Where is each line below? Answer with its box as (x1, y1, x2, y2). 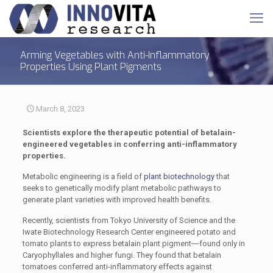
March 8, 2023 (36, 104, 85, 113)
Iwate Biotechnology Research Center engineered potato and (22, 227, 236, 236)
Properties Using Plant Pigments (20, 60, 161, 73)
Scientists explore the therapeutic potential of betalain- (22, 128, 236, 137)
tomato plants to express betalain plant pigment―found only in (22, 239, 245, 248)
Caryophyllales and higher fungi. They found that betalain (22, 250, 221, 260)
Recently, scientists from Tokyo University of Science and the (22, 216, 235, 225)
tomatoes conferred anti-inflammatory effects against (22, 262, 212, 271)
